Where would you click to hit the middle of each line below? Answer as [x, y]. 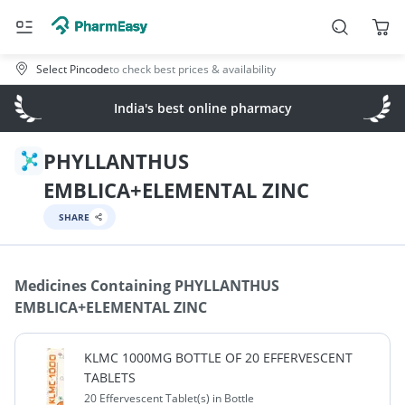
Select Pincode [73, 69]
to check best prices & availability [193, 69]
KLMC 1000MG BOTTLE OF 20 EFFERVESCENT [218, 358]
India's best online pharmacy [202, 108]
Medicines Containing [93, 286]
